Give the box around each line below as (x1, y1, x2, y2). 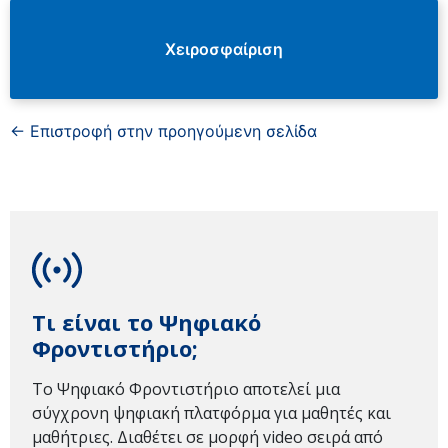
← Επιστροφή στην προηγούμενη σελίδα (10, 121, 317, 141)
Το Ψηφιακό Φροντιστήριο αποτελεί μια (32, 378, 340, 400)
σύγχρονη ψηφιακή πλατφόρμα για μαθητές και (32, 402, 391, 424)
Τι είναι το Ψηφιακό (32, 307, 261, 337)
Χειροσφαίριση (165, 39, 283, 59)
